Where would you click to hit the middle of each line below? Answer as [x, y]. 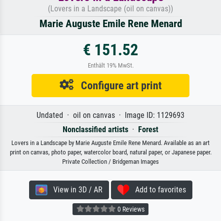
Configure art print [117, 85]
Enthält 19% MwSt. [110, 65]
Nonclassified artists [95, 129]
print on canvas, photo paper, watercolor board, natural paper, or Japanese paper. [110, 152]
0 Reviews [130, 209]
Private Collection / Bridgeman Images [110, 161]
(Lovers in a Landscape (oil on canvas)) [110, 8]
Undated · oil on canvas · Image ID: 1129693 [110, 115]
